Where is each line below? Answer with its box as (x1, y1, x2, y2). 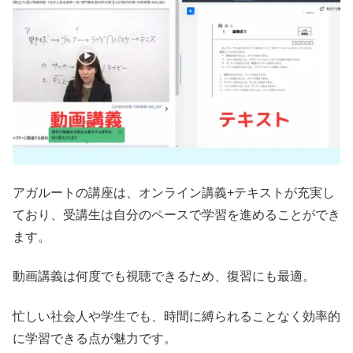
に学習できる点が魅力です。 (13, 331, 176, 345)
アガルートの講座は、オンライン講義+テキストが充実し (13, 185, 335, 199)
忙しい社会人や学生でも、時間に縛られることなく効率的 (13, 309, 340, 323)
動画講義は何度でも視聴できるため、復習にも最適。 (13, 269, 315, 284)
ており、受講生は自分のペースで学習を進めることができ (13, 207, 340, 221)
